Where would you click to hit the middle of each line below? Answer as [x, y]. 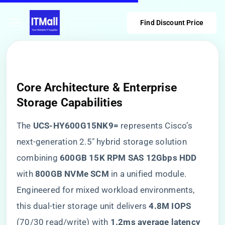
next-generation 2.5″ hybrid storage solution [102, 142]
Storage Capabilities [70, 102]
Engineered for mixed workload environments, [106, 190]
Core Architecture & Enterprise [97, 87]
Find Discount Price [172, 22]
